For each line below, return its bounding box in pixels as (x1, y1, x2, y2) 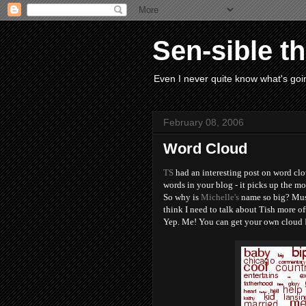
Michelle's (201, 192, 239, 202)
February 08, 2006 (163, 117, 244, 128)
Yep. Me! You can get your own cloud (163, 217, 305, 227)
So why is (163, 192, 201, 202)
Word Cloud (163, 140, 247, 157)
